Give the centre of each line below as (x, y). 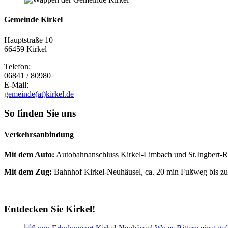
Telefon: (17, 66)
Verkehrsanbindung (39, 134)
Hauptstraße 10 (28, 40)
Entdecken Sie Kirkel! (50, 209)
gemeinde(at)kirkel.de (39, 94)
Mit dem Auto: (29, 154)
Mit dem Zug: (28, 172)
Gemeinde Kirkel (33, 20)
